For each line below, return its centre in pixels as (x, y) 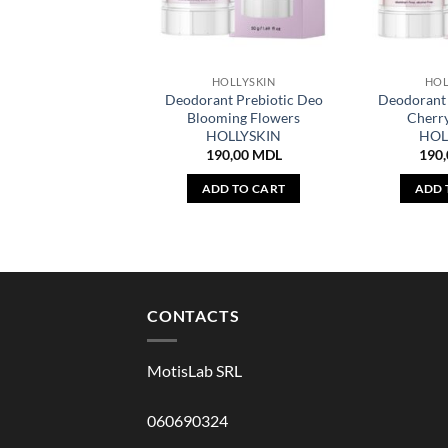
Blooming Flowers (243, 117)
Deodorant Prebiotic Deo (243, 99)
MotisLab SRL (194, 370)
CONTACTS (193, 316)
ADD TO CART (243, 188)
